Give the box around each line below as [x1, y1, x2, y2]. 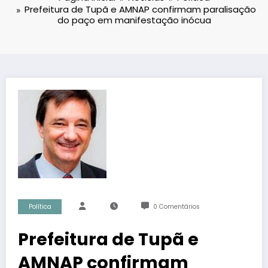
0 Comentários [153, 202, 200, 212]
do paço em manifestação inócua [57, 14, 211, 27]
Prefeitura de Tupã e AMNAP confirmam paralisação [25, 3, 256, 16]
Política [28, 202, 51, 212]
